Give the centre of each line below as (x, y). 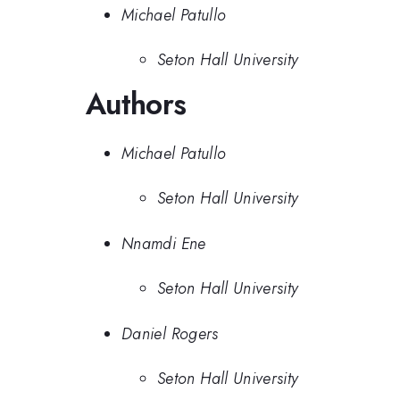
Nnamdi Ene (164, 243)
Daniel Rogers (170, 333)
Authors (136, 104)
